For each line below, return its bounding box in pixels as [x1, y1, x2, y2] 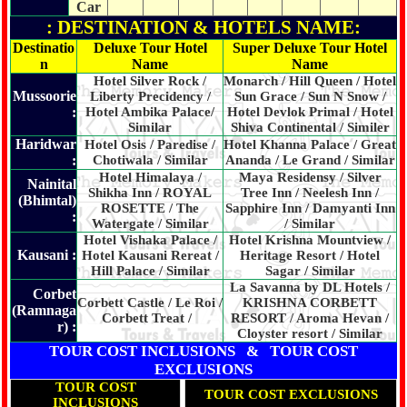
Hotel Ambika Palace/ [85, 104, 214, 119]
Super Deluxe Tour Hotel [233, 40, 387, 55]
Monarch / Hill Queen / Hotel [223, 74, 396, 88]
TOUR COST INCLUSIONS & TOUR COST [49, 342, 358, 360]
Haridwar [15, 136, 76, 152]
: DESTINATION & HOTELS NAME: [46, 16, 361, 38]
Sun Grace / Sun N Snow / [233, 89, 386, 104]
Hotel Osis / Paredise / [84, 137, 215, 152]
